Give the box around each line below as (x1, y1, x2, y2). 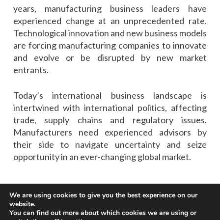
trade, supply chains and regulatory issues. (13, 114, 207, 126)
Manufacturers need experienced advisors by (13, 127, 207, 138)
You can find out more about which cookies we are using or (9, 208, 196, 218)
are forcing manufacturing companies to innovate (13, 40, 207, 51)
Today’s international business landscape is (13, 90, 207, 101)
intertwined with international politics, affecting (13, 102, 207, 113)
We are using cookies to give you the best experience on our (9, 191, 197, 200)
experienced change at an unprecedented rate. (13, 15, 207, 27)
